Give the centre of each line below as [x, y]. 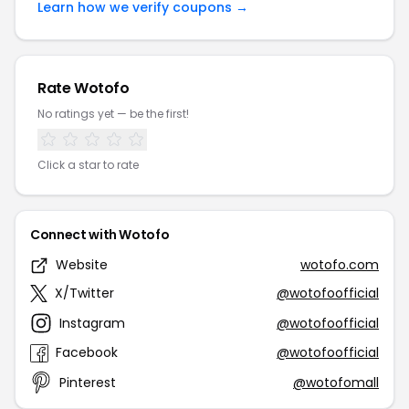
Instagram [92, 323]
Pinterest [88, 382]
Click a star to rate [88, 165]
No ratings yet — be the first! [113, 114]
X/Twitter [84, 293]
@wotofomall [336, 382]
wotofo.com [340, 265]
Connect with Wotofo [100, 235]
